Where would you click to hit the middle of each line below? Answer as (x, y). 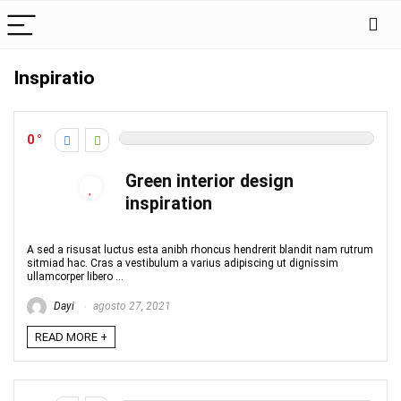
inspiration (169, 204)
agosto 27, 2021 (131, 307)
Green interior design (209, 181)
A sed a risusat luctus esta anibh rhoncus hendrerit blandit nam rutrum (200, 250)
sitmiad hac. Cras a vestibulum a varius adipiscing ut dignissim (183, 263)
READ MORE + (71, 337)
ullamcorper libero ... (75, 277)
